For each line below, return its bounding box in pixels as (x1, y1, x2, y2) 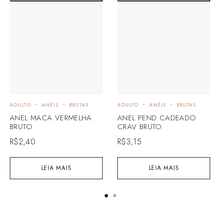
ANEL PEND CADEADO (117, 112, 196, 123)
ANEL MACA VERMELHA (10, 112, 92, 123)
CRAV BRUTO (117, 121, 162, 132)
